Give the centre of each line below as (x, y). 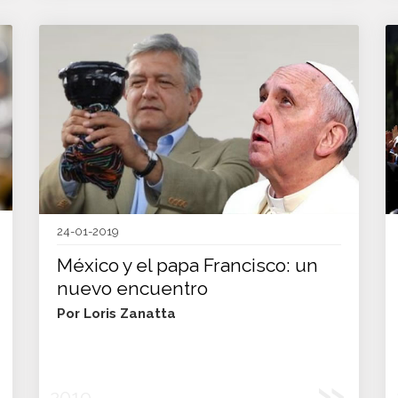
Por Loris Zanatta (116, 314)
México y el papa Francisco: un (187, 265)
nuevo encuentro (132, 288)
